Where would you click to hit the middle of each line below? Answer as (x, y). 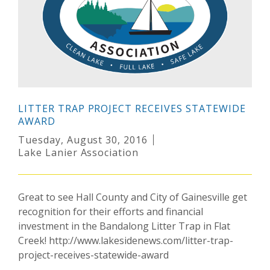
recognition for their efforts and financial (111, 211)
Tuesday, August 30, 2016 (83, 140)
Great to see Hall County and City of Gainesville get (133, 197)
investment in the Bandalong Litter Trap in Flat (124, 226)
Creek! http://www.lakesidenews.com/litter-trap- (126, 240)
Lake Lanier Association (79, 152)
